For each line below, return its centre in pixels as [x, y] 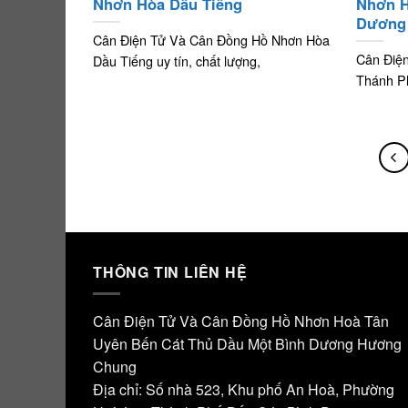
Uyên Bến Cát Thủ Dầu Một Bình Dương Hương [247, 344]
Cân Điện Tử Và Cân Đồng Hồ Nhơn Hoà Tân [241, 321]
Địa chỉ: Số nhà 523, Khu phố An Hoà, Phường [244, 390]
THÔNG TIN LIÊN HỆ [170, 271]
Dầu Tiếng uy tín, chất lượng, [177, 60]
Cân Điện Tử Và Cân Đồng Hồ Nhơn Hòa [211, 39]
